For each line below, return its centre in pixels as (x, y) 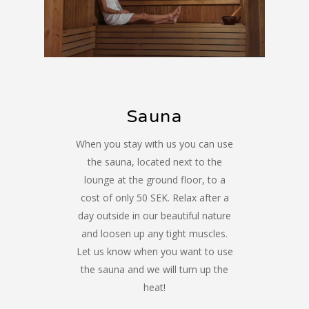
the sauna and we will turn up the (154, 269)
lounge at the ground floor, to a (154, 179)
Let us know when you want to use (154, 251)
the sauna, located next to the (154, 161)
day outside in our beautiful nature (154, 215)
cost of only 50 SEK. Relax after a (154, 197)
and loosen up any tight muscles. (154, 233)
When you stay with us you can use (154, 143)
